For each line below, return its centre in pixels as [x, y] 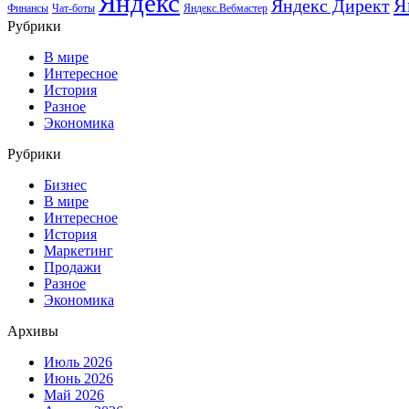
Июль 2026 [78, 362]
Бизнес [65, 184]
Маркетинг [79, 250]
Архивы [33, 330]
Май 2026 [74, 394]
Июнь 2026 [79, 378]
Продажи [73, 267]
